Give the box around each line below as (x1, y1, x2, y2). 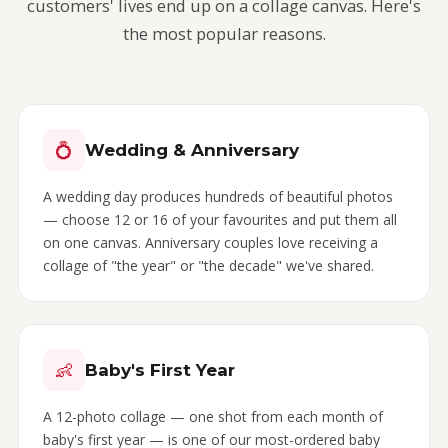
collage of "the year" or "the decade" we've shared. (43, 256, 374, 275)
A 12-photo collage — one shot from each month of (43, 407, 383, 426)
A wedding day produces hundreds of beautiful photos (43, 187, 393, 206)
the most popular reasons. (122, 22, 326, 45)
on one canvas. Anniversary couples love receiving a (43, 233, 378, 252)
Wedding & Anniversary (85, 140, 299, 160)
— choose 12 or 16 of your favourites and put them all (43, 210, 397, 229)
